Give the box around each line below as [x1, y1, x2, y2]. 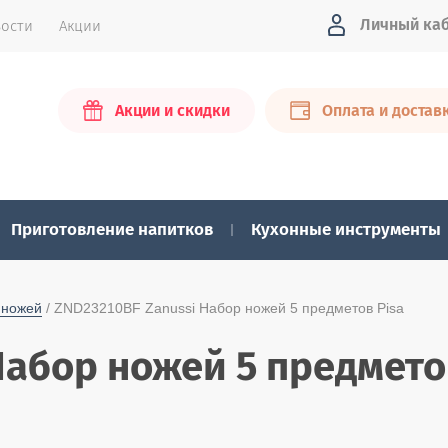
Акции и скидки [115, 101, 230, 120]
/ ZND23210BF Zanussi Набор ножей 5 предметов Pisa [42, 300, 404, 316]
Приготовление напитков [11, 219, 213, 240]
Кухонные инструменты [251, 219, 441, 240]
